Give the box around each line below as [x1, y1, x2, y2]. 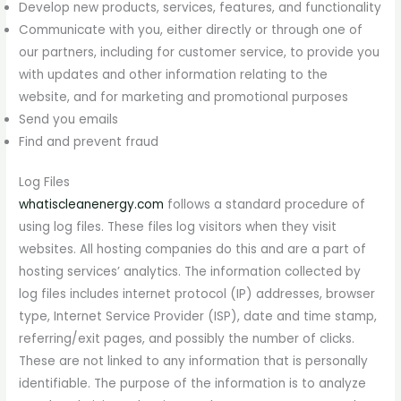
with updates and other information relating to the [19, 65, 328, 83]
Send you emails [19, 110, 119, 128]
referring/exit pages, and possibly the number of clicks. [19, 330, 355, 348]
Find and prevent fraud [19, 132, 159, 150]
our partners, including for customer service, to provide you [19, 43, 380, 61]
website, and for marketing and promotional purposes [19, 88, 349, 106]
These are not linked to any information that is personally [19, 353, 369, 371]
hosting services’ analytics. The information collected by [19, 263, 362, 281]
